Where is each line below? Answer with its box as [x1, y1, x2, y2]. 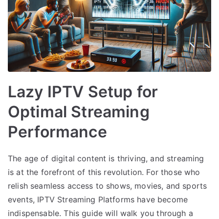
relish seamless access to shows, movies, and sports [8, 180, 207, 191]
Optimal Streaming [8, 102, 150, 121]
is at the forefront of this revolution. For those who [8, 167, 200, 177]
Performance [8, 122, 107, 141]
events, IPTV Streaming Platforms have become [8, 194, 188, 204]
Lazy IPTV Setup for [8, 82, 158, 101]
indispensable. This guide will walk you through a [8, 208, 193, 218]
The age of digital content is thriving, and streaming [8, 153, 204, 163]
